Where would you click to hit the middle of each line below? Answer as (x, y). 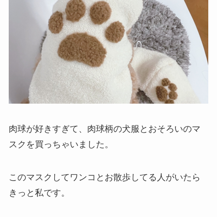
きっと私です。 (39, 193)
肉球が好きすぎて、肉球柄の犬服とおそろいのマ (104, 129)
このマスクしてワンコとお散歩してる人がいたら (104, 177)
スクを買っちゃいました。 (61, 144)
